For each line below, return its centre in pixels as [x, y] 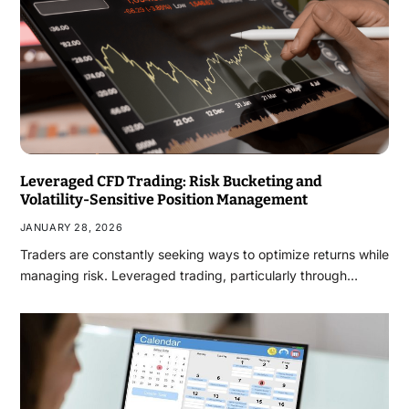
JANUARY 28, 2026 [71, 227]
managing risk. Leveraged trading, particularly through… [189, 275]
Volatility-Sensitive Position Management [163, 199]
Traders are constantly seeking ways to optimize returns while [204, 254]
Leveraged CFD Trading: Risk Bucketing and [171, 181]
